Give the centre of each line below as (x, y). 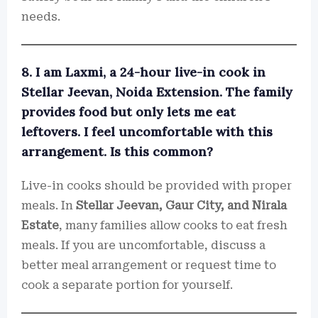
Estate (40, 225)
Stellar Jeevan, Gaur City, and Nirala (181, 205)
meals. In (49, 205)
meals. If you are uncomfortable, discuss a (143, 245)
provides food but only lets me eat (128, 112)
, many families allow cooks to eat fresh (173, 225)
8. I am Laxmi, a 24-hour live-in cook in (143, 72)
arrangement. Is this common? (117, 152)
